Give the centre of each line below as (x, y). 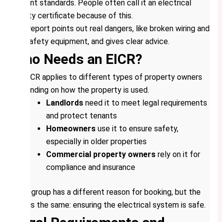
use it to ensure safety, (137, 129)
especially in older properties (96, 142)
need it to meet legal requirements (145, 103)
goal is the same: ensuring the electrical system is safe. (109, 205)
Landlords (64, 103)
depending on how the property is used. (81, 90)
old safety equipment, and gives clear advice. (91, 42)
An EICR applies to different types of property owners (107, 77)
